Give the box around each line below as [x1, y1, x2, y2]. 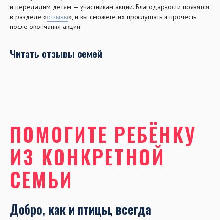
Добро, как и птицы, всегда [10, 199, 151, 218]
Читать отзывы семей [10, 46, 102, 61]
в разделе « [10, 12, 47, 21]
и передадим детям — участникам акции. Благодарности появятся [10, 2, 209, 11]
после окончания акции [10, 22, 80, 31]
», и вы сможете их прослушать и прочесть [68, 12, 196, 21]
